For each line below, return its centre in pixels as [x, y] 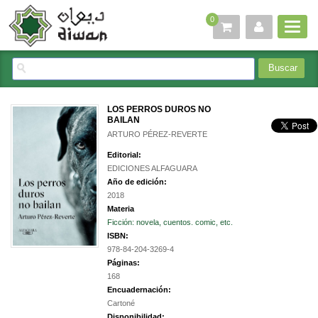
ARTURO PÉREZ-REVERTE [157, 135]
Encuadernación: [139, 290]
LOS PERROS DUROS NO [159, 110]
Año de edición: [137, 182]
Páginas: [124, 263]
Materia [121, 209]
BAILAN [124, 120]
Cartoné [121, 303]
